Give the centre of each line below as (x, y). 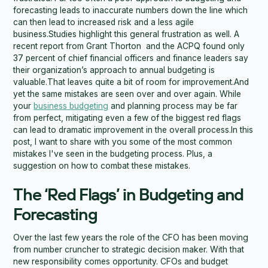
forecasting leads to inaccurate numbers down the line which (131, 10)
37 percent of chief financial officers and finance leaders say (131, 58)
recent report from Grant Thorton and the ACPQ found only (129, 46)
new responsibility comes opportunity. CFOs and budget (121, 262)
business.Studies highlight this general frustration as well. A (127, 34)
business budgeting (71, 106)
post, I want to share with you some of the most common (123, 141)
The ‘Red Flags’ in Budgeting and (129, 194)
